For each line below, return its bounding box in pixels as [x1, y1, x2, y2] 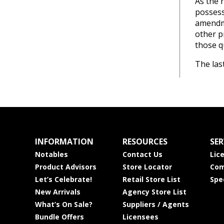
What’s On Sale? [34, 199, 92, 209]
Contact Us [122, 149, 162, 159]
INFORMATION [34, 136, 93, 147]
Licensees [122, 212, 158, 221]
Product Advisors [34, 162, 96, 171]
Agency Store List [122, 187, 186, 196]
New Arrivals [34, 187, 80, 196]
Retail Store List [122, 174, 180, 184]
